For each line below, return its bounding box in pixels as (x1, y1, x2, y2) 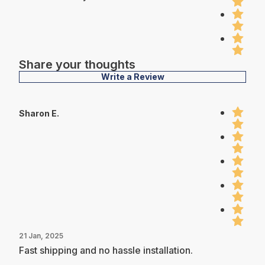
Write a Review (101, 71, 164, 82)
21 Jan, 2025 (19, 231, 63, 240)
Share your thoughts (19, 57, 135, 72)
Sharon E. (19, 108, 59, 118)
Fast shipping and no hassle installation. (19, 244, 193, 256)
